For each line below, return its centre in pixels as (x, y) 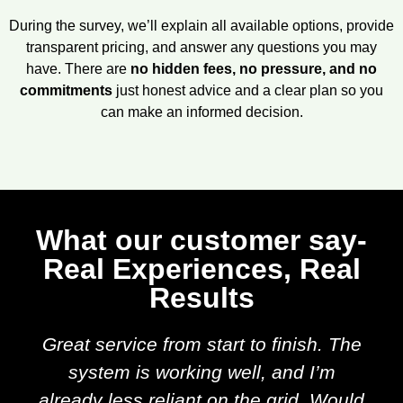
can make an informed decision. (201, 112)
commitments (66, 90)
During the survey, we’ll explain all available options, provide (201, 25)
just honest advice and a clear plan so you (248, 90)
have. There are (78, 68)
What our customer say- (201, 241)
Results (201, 298)
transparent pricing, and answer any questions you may (201, 47)
